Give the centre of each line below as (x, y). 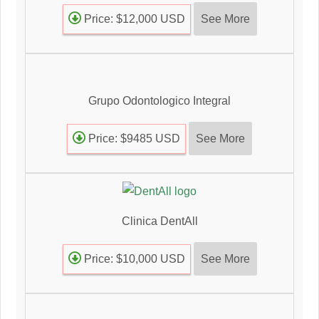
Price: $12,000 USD (133, 19)
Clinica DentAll (159, 221)
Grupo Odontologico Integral (159, 100)
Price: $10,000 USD (133, 258)
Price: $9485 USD (133, 138)
